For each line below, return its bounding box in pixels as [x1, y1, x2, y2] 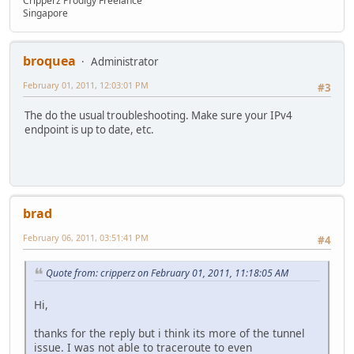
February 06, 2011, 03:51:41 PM [23, 232, 149, 244]
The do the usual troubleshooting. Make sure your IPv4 [24, 107, 292, 122]
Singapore [23, 6, 68, 21]
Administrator [91, 55, 159, 70]
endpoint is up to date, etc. [24, 122, 154, 137]
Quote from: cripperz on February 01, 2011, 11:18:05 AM [46, 265, 288, 280]
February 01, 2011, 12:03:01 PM [23, 79, 149, 92]
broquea [23, 52, 76, 70]
